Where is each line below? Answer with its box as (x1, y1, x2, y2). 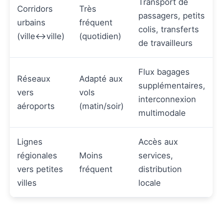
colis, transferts (138, 24, 199, 35)
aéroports (17, 101, 55, 111)
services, (138, 151, 173, 161)
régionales (17, 151, 57, 161)
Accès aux (138, 137, 178, 147)
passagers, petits (138, 11, 205, 21)
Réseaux (17, 74, 50, 84)
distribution (138, 164, 182, 175)
